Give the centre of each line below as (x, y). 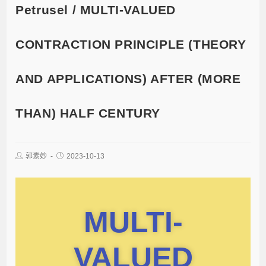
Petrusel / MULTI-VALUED (96, 9)
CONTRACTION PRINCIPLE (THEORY (131, 44)
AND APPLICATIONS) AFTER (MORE (128, 78)
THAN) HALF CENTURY (88, 113)
